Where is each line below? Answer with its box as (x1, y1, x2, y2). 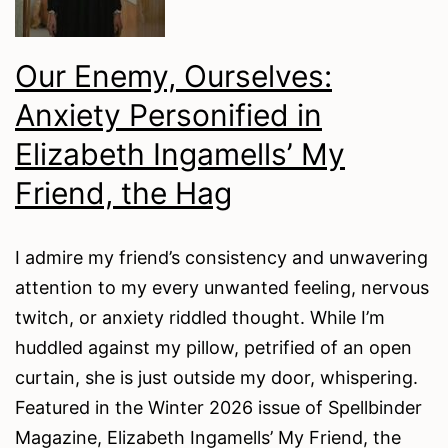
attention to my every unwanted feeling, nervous (15, 276, 429, 298)
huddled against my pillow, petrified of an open (15, 336, 412, 358)
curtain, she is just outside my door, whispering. (15, 366, 423, 388)
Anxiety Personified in (15, 97, 322, 134)
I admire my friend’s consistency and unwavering (15, 246, 428, 268)
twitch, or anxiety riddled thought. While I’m (15, 306, 385, 328)
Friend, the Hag (15, 175, 232, 212)
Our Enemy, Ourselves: (15, 58, 332, 95)
